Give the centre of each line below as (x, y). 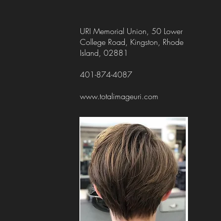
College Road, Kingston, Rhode (132, 42)
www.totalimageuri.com (119, 96)
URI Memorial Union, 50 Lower (131, 31)
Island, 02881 (104, 53)
